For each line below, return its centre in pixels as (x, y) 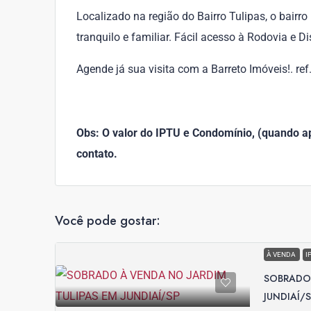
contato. (97, 154)
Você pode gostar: (108, 221)
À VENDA (282, 255)
